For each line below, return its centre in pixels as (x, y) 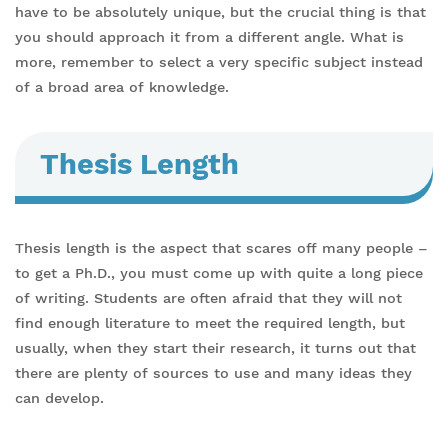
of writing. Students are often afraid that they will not (208, 298)
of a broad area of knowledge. (122, 87)
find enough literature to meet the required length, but (210, 323)
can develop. (59, 398)
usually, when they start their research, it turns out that (215, 348)
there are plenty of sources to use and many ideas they (213, 373)
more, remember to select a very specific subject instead (219, 62)
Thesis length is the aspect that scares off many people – (221, 248)
